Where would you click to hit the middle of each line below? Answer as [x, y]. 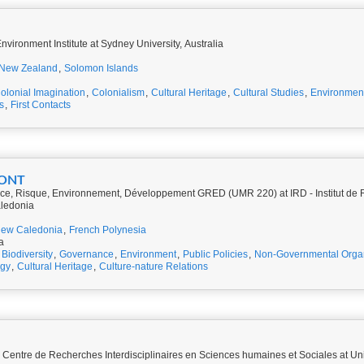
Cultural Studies [269, 93]
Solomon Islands [101, 68]
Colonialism [118, 93]
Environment [148, 254]
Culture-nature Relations [154, 266]
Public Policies [215, 254]
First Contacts [41, 105]
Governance [87, 254]
